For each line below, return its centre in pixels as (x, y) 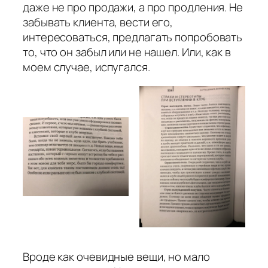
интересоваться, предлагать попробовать (133, 37)
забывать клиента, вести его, (98, 22)
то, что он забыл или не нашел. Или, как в (127, 52)
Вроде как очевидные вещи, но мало (116, 256)
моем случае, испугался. (86, 67)
